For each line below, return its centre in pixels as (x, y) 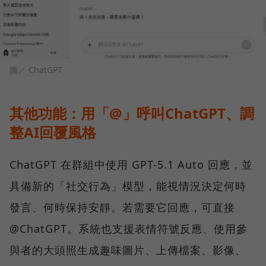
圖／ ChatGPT (36, 70)
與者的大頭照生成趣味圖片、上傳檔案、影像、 (128, 250)
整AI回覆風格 (53, 132)
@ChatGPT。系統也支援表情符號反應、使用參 (129, 229)
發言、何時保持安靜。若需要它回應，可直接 (122, 208)
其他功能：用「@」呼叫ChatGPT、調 (132, 113)
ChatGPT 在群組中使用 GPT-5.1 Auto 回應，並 (131, 165)
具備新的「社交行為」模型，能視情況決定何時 (128, 186)
